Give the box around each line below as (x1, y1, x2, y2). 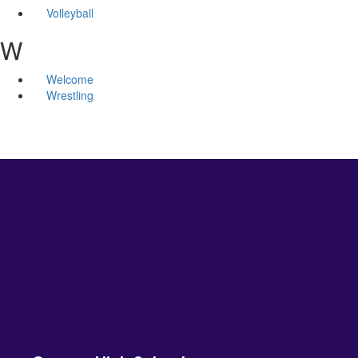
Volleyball (46, 4, 93, 21)
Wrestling (46, 86, 93, 103)
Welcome (46, 70, 93, 87)
